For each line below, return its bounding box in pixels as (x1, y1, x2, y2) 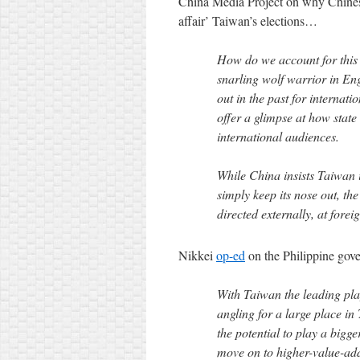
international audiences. (217, 128, 343, 145)
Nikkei (178, 247, 216, 264)
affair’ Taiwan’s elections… (178, 12, 317, 29)
